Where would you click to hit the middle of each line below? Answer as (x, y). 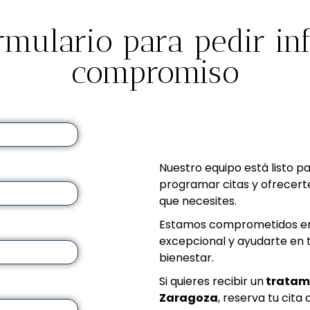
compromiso (155, 72)
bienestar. (187, 258)
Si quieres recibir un (212, 282)
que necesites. (198, 201)
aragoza (192, 298)
